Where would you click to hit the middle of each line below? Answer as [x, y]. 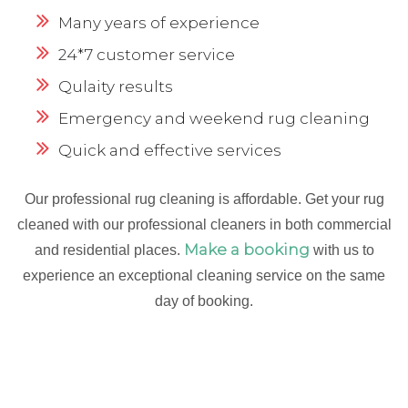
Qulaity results [116, 86]
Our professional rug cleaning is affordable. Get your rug [204, 199]
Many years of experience [159, 22]
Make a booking [246, 249]
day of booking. [204, 301]
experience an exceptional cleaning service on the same [204, 275]
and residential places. [109, 250]
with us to [342, 250]
